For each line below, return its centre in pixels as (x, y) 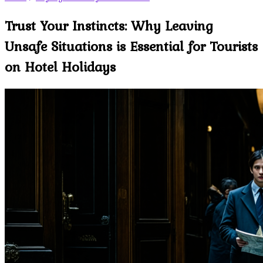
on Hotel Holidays (60, 66)
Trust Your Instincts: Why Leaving (109, 25)
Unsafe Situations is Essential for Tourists (131, 46)
